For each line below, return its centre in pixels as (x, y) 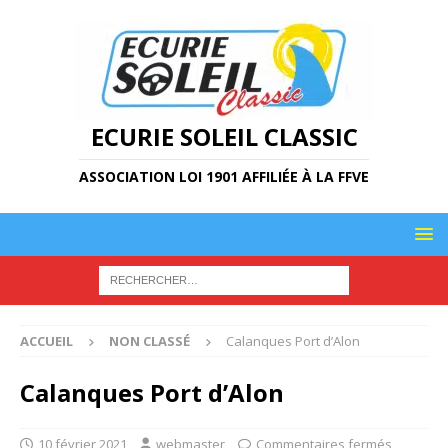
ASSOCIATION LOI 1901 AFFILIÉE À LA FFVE (224, 176)
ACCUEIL (46, 341)
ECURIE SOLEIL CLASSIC (224, 136)
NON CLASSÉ (149, 341)
